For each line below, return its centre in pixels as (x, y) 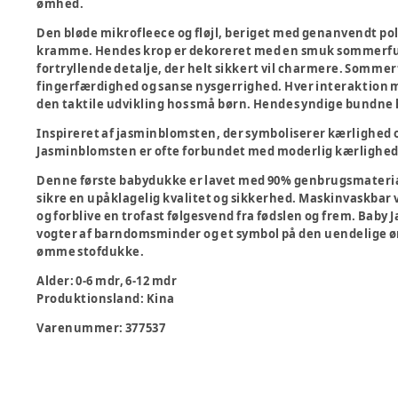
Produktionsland (88, 298)
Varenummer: (81, 328)
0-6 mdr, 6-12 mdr (127, 281)
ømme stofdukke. (91, 251)
